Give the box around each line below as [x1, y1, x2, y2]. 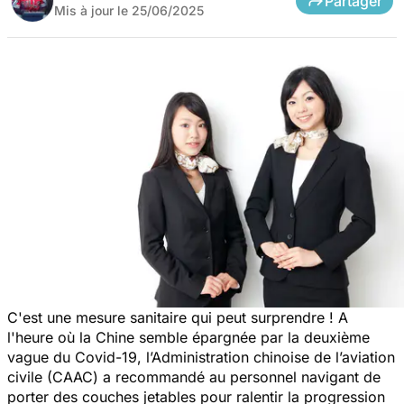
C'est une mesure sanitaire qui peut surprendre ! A [7, 308, 348, 326]
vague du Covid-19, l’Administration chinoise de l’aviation [7, 347, 395, 366]
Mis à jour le [54, 2, 132, 18]
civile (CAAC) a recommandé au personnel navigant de [7, 367, 381, 386]
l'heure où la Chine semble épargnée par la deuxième [7, 327, 370, 346]
